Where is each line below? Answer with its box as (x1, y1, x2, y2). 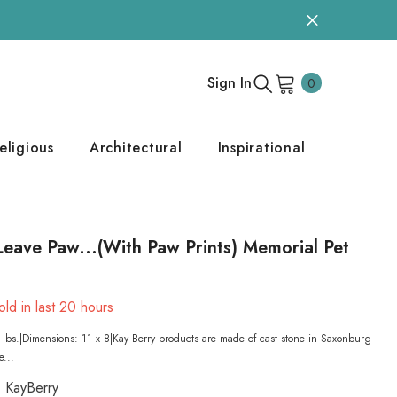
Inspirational (217, 137, 306, 158)
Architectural (89, 137, 183, 158)
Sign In (206, 73, 252, 93)
